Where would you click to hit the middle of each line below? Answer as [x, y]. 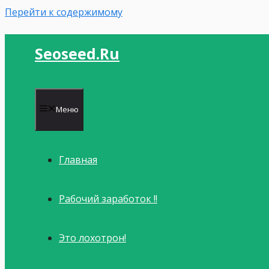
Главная [78, 160]
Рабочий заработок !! [108, 199]
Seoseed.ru [77, 53]
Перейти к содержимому [64, 12]
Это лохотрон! [92, 238]
